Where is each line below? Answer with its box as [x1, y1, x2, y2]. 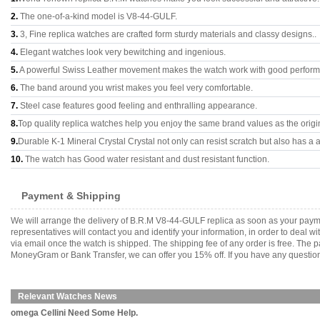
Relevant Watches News [18, 291, 117, 301]
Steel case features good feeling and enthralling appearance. [18, 101, 257, 111]
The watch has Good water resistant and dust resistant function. [23, 154, 269, 164]
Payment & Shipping [21, 190, 121, 201]
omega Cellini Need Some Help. [11, 308, 138, 318]
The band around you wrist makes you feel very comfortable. [18, 83, 253, 93]
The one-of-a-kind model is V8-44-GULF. [18, 11, 177, 21]
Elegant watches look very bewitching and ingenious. [18, 47, 226, 57]
